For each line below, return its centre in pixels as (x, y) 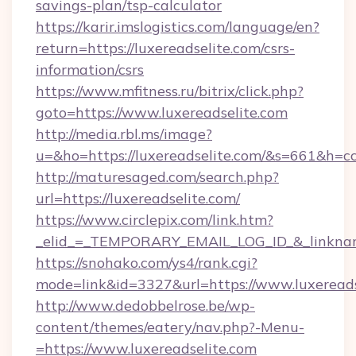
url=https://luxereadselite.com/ (138, 198)
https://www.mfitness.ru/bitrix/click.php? (170, 91)
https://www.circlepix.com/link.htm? (155, 220)
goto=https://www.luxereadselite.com (162, 112)
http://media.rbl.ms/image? (124, 134)
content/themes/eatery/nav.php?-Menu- (170, 327)
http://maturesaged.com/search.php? (157, 177)
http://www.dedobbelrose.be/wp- (145, 306)
